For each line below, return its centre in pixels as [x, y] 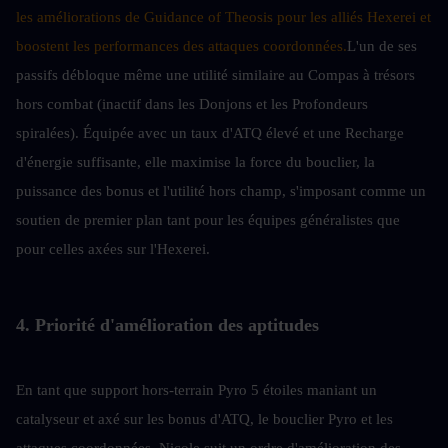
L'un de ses [382, 45]
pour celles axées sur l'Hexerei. [113, 248]
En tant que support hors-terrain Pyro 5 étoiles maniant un [196, 389]
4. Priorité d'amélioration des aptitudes [167, 324]
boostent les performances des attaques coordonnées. [181, 45]
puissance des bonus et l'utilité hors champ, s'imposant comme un [221, 190]
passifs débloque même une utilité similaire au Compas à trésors [215, 74]
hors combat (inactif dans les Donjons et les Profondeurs [192, 103]
